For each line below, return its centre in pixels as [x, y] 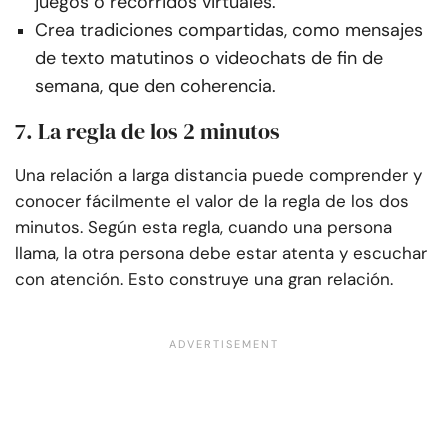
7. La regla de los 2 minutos [147, 131]
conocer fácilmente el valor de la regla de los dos [212, 201]
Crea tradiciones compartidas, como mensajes [229, 30]
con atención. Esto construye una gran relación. [204, 279]
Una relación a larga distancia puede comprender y [218, 175]
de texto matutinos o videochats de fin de [209, 58]
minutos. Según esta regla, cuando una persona [203, 227]
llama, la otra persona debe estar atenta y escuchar [221, 253]
